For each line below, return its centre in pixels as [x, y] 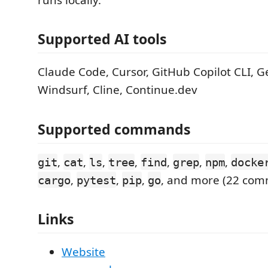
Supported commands [114, 129]
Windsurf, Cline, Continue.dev [118, 90]
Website [83, 252]
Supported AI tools [102, 39]
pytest [96, 180]
